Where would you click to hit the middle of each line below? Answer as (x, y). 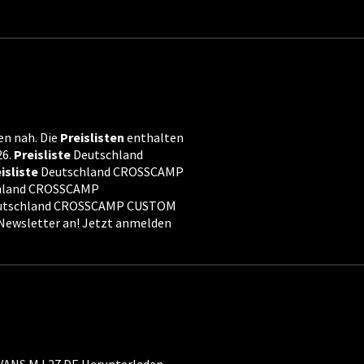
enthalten (154, 137)
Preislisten (92, 137)
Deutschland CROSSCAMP (111, 171)
